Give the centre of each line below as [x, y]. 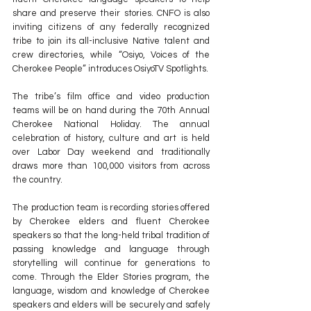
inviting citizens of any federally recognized [111, 27]
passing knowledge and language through [111, 250]
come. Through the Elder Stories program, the [111, 277]
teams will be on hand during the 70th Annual [111, 111]
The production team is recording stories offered [111, 208]
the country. [37, 180]
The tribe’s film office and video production [111, 97]
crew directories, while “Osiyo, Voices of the [111, 55]
